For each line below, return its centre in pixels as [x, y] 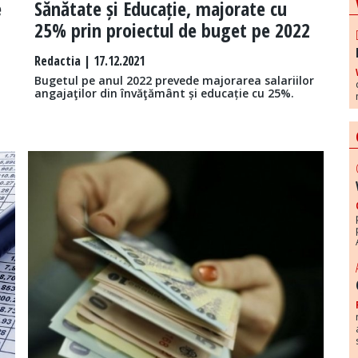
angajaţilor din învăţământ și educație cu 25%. [164, 93]
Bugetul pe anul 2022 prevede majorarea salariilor [174, 81]
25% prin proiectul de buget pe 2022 [172, 30]
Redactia [57, 61]
